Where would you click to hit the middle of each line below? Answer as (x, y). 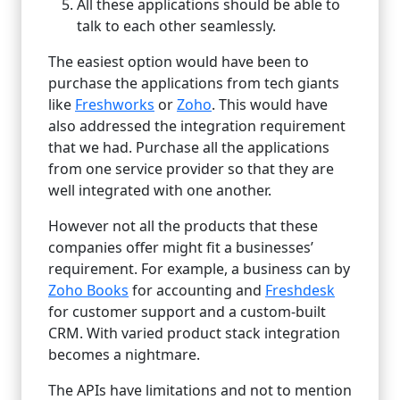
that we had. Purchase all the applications (189, 147)
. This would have (270, 104)
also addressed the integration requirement (197, 125)
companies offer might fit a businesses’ (181, 247)
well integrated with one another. (160, 190)
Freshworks (115, 104)
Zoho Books (88, 290)
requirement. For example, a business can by (199, 268)
